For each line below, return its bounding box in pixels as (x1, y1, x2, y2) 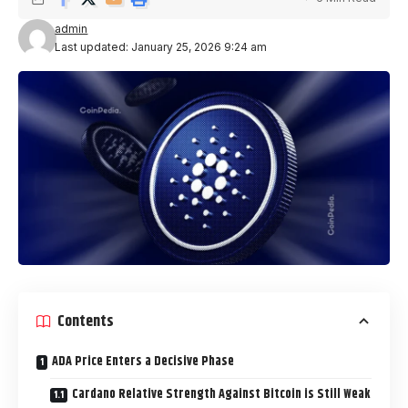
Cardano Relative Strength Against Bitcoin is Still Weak (72, 384, 370, 405)
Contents (57, 309, 114, 333)
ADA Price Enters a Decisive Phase (52, 352, 234, 372)
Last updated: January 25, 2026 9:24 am (55, 40, 268, 54)
